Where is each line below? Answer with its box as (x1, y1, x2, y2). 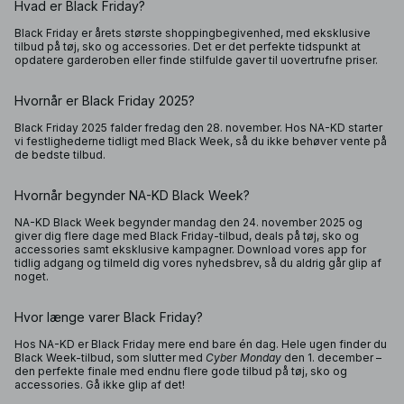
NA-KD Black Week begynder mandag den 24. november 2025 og (14, 216, 363, 229)
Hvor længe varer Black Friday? (14, 309, 203, 325)
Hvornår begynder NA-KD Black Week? (14, 188, 250, 203)
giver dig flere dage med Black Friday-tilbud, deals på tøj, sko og (14, 229, 359, 243)
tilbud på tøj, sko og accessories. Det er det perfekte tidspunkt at (14, 40, 361, 53)
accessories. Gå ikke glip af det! (14, 378, 185, 391)
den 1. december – (281, 351, 381, 364)
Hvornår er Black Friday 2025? (14, 93, 195, 108)
